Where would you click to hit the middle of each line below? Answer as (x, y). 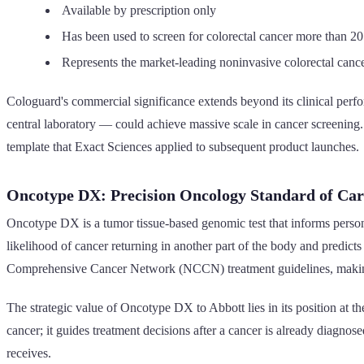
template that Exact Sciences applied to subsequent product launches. (183, 146)
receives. (29, 353)
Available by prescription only (139, 10)
